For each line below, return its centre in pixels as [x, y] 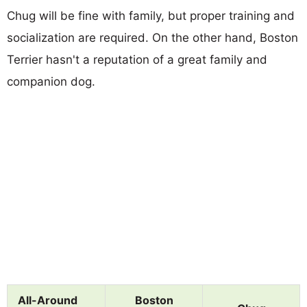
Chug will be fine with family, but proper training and [151, 15]
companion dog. [51, 81]
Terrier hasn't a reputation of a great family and [137, 59]
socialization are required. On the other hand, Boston [152, 37]
